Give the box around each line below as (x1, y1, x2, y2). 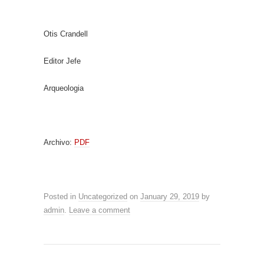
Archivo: (44, 138, 74, 147)
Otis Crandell (44, 29, 88, 38)
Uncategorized (78, 192, 127, 201)
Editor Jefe (44, 57, 81, 65)
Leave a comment (69, 206, 130, 214)
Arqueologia (44, 84, 84, 93)
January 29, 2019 (140, 192, 199, 201)
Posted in (44, 192, 78, 201)
